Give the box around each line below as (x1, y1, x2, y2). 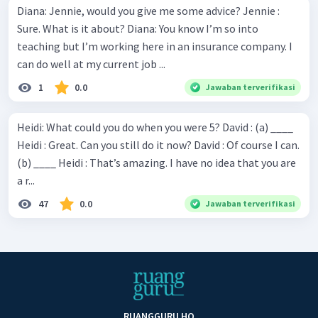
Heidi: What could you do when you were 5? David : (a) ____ (17, 119, 222, 134)
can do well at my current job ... (17, 56, 165, 71)
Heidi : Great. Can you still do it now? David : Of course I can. (17, 137, 194, 152)
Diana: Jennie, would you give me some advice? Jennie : (17, 3, 243, 18)
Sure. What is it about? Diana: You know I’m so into (17, 21, 127, 35)
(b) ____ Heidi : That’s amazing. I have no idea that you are (17, 155, 58, 170)
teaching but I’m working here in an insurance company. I (17, 38, 292, 53)
